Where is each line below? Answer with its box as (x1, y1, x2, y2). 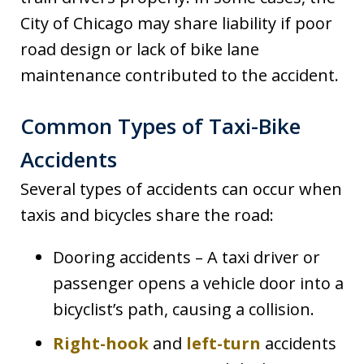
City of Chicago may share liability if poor (20, 11, 332, 34)
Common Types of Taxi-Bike (20, 110, 301, 141)
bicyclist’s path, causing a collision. (53, 297, 314, 320)
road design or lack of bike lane (20, 37, 259, 60)
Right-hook (53, 331, 149, 354)
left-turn (186, 331, 261, 354)
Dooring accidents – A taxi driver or (53, 245, 320, 268)
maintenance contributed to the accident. (20, 63, 339, 86)
